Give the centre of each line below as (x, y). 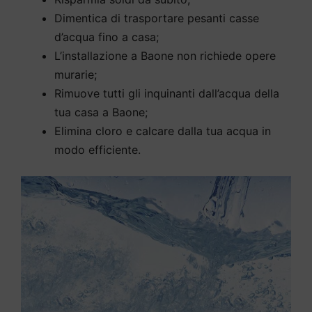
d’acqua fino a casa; (107, 37)
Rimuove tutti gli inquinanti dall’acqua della (167, 94)
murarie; (76, 75)
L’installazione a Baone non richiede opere (165, 56)
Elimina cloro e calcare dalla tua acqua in (163, 131)
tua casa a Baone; (101, 112)
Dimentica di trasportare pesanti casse (157, 18)
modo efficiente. (97, 150)
